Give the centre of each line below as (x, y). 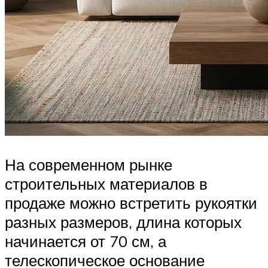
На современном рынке (89, 164)
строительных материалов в (106, 183)
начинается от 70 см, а (86, 241)
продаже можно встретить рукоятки (131, 202)
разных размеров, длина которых (123, 222)
